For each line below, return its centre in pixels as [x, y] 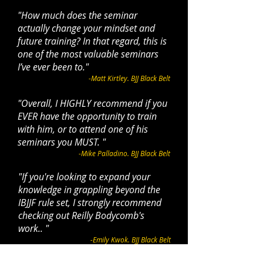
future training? [50, 41]
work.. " [33, 228]
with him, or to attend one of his [83, 129]
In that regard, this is [125, 41]
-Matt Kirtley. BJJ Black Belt [129, 78]
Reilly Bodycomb [105, 215]
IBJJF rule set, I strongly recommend [90, 203]
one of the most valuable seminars [88, 54]
